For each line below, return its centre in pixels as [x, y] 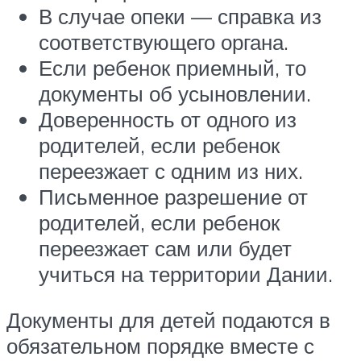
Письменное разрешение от [173, 196]
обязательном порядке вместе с [160, 346]
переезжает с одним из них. [171, 170]
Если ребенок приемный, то [172, 67]
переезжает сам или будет [165, 248]
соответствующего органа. [164, 41]
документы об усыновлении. [175, 93]
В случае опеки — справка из [180, 16]
